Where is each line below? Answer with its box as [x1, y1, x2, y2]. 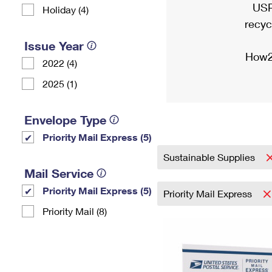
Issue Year [24, 38, 84, 53]
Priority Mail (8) [42, 205, 107, 217]
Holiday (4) [42, 4, 89, 15]
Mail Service [24, 166, 93, 180]
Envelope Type [24, 112, 106, 127]
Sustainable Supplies [163, 151, 257, 163]
